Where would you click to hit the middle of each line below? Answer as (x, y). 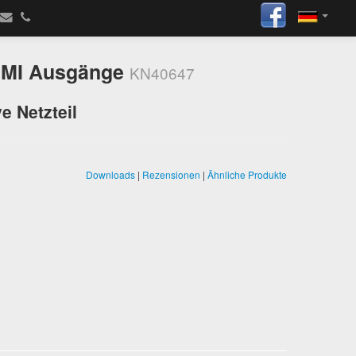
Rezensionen (171, 174)
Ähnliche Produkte (247, 174)
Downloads (110, 174)
